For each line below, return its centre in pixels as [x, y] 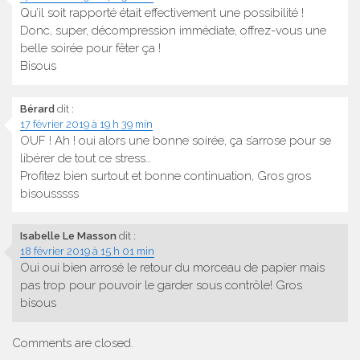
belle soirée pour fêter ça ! [90, 49]
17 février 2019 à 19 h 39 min [86, 124]
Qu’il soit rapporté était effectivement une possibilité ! [162, 13]
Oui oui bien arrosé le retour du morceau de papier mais [172, 268]
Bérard [37, 108]
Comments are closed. [73, 343]
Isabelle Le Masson [68, 236]
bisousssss [49, 193]
